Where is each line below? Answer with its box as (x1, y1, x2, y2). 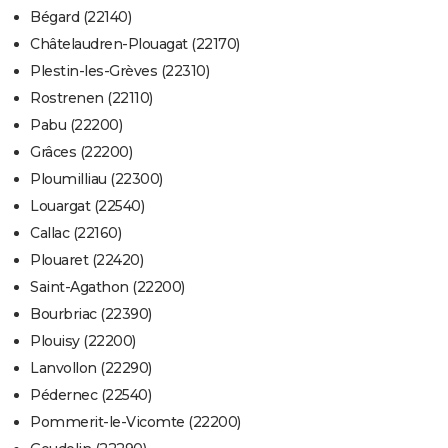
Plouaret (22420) (30, 251, 143, 270)
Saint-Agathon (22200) (30, 278, 185, 297)
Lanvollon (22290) (30, 359, 152, 378)
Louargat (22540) (30, 197, 144, 216)
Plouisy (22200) (30, 332, 136, 351)
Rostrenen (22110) (30, 89, 153, 108)
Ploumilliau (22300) (30, 170, 163, 189)
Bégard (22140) (30, 8, 131, 27)
